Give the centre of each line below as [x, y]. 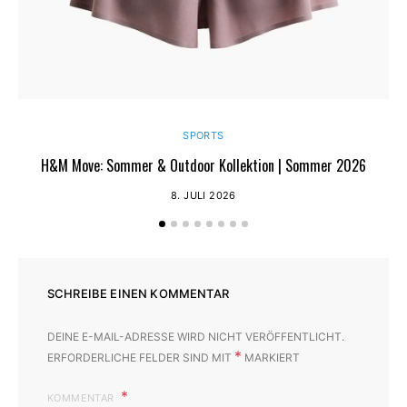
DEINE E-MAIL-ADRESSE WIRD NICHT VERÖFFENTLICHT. [196, 336]
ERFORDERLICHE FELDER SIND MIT [141, 357]
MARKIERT [271, 357]
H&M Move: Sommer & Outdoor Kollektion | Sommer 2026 [203, 165]
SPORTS [203, 135]
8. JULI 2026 [203, 195]
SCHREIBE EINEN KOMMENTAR [138, 293]
